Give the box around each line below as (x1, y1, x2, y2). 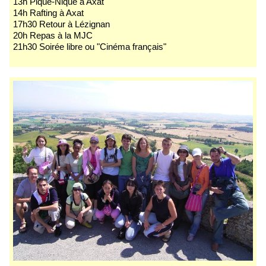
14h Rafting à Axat (13, 8, 84, 18)
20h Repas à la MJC (13, 30, 93, 41)
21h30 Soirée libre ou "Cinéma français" (13, 42, 166, 52)
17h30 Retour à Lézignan (13, 19, 110, 30)
